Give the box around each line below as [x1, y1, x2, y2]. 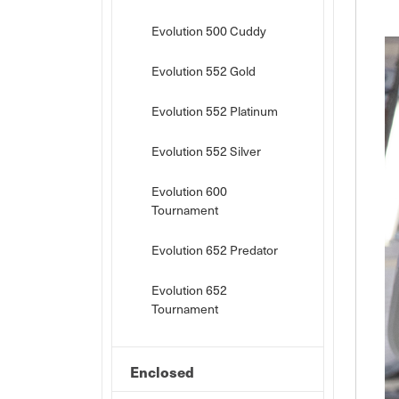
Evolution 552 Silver [151, 142, 261, 159]
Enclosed [130, 362, 194, 382]
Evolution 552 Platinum [151, 102, 278, 119]
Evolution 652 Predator [151, 241, 278, 258]
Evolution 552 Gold [151, 62, 256, 79]
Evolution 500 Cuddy [151, 22, 266, 39]
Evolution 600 [151, 183, 227, 199]
